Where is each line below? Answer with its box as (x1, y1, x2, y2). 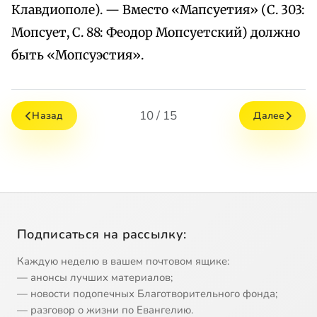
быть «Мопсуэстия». (11, 47, 144, 64)
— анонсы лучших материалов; (17, 270, 173, 285)
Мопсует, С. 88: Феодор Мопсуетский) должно (11, 25, 300, 41)
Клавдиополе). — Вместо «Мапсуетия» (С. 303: (11, 2, 305, 18)
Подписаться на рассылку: (17, 226, 187, 243)
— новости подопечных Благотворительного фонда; (17, 287, 277, 301)
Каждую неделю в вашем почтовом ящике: (17, 254, 229, 269)
